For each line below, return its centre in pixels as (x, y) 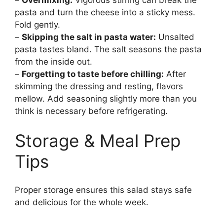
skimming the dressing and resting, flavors (99, 87)
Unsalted (175, 37)
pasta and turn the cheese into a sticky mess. (105, 13)
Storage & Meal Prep (98, 140)
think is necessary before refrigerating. (91, 111)
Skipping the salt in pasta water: (89, 37)
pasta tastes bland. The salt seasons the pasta (108, 50)
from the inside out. (54, 62)
